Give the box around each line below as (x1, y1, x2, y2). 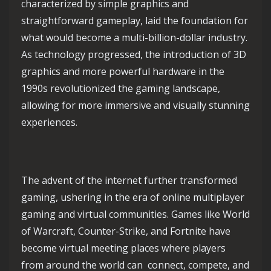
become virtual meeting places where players (21, 241, 226, 255)
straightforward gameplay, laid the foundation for (21, 14, 248, 27)
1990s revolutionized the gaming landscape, (21, 82, 220, 95)
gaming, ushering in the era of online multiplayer (21, 191, 244, 204)
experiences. (21, 116, 77, 129)
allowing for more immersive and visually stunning (21, 99, 250, 112)
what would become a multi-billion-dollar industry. (21, 31, 247, 44)
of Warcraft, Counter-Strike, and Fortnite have (21, 224, 230, 238)
